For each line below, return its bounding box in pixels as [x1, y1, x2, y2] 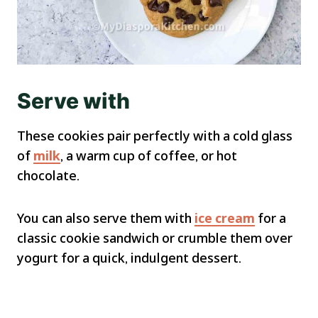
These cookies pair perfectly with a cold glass [17, 126, 292, 144]
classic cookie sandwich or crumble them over [17, 229, 292, 246]
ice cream [194, 209, 255, 226]
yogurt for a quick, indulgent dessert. [17, 248, 241, 266]
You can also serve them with [17, 209, 194, 226]
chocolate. [17, 166, 79, 184]
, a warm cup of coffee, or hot [60, 146, 237, 164]
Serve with [17, 87, 130, 114]
